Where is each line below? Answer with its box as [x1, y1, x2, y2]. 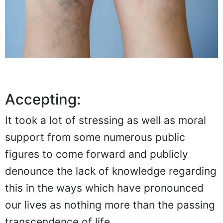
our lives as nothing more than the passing [5, 199, 215, 212]
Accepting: [5, 91, 81, 109]
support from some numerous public [5, 131, 185, 144]
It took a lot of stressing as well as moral [5, 114, 206, 127]
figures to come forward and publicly [5, 148, 188, 161]
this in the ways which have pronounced [5, 182, 204, 195]
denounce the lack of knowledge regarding [5, 165, 217, 178]
